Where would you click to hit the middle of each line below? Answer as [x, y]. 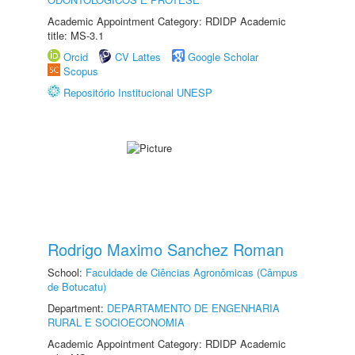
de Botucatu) [77, 286]
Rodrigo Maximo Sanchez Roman [166, 249]
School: [67, 272]
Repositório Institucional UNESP [138, 92]
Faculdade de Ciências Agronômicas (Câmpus [192, 272]
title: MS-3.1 [76, 35]
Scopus [81, 71]
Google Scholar [223, 57]
